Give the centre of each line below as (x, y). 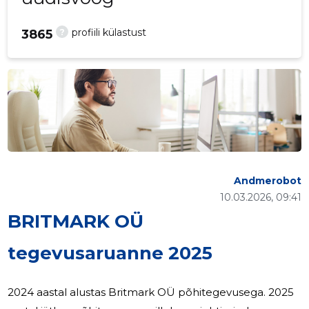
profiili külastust (109, 33)
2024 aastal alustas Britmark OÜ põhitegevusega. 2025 (138, 292)
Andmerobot (267, 181)
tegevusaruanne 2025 (110, 253)
